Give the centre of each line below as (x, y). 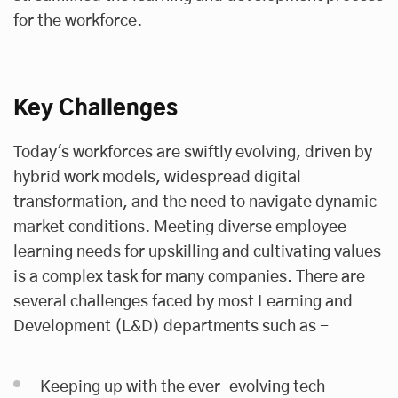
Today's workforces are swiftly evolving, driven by (193, 152)
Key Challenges (96, 109)
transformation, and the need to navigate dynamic (195, 202)
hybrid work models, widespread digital (157, 177)
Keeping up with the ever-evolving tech (183, 387)
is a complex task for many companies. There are (189, 277)
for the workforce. (78, 21)
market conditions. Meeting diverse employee (180, 227)
